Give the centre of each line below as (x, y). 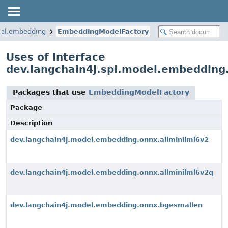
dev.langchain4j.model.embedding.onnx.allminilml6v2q (112, 172)
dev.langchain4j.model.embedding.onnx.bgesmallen (106, 205)
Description (31, 123)
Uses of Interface (56, 57)
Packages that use (51, 92)
